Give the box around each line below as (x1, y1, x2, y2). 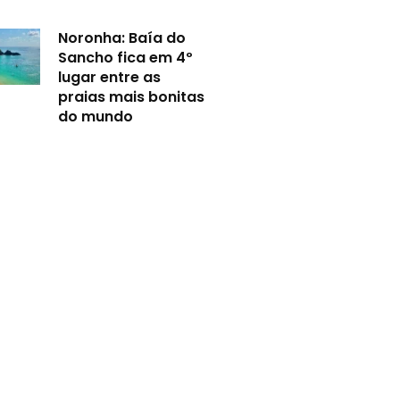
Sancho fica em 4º (58, 46, 194, 68)
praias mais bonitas (58, 86, 205, 107)
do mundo (58, 105, 134, 127)
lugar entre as (58, 66, 162, 87)
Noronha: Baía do (58, 27, 187, 48)
